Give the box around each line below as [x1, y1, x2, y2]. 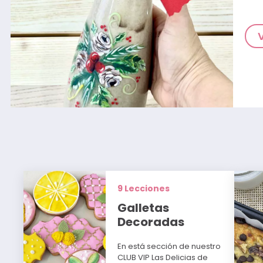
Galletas [117, 200, 170, 217]
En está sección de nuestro [117, 241, 221, 252]
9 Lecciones [117, 183, 170, 195]
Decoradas [117, 214, 185, 231]
